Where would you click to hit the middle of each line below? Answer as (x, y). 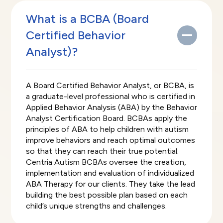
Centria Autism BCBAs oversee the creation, (106, 162)
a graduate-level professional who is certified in (110, 97)
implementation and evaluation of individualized (110, 173)
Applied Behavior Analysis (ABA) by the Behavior (111, 108)
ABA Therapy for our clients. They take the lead (110, 184)
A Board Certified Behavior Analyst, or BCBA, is (110, 86)
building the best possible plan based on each (107, 195)
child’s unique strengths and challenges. (96, 206)
